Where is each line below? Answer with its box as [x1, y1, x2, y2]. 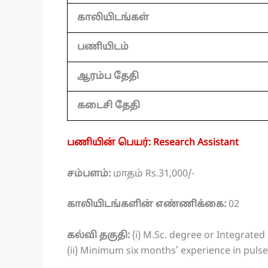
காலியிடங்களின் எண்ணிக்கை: [67, 199, 226, 211]
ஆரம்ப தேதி [77, 71, 139, 83]
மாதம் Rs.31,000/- [113, 167, 194, 180]
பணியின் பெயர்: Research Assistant [67, 137, 239, 150]
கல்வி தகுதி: [67, 229, 130, 242]
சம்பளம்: [67, 167, 113, 180]
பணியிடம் [77, 41, 129, 54]
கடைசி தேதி [77, 100, 140, 112]
